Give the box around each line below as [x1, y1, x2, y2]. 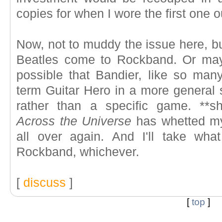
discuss [23, 176, 66, 189]
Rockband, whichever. [16, 145, 139, 159]
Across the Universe [16, 114, 132, 128]
